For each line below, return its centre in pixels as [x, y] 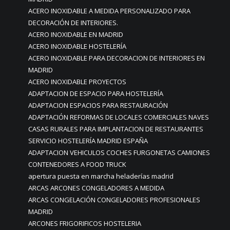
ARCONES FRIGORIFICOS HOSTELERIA [85, 223]
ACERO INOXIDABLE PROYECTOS [77, 82]
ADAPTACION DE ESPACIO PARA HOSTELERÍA [96, 93]
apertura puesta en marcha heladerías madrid [101, 176]
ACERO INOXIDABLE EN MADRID [76, 34]
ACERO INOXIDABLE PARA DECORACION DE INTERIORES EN [117, 58]
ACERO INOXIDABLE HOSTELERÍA [77, 46]
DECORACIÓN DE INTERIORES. [73, 23]
